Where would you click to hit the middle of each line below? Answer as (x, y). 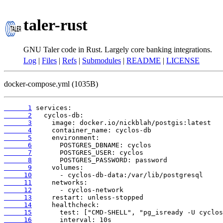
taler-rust (56, 25)
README (144, 60)
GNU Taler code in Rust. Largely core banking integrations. (118, 49)
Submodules (102, 60)
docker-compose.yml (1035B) (51, 84)
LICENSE (183, 60)
